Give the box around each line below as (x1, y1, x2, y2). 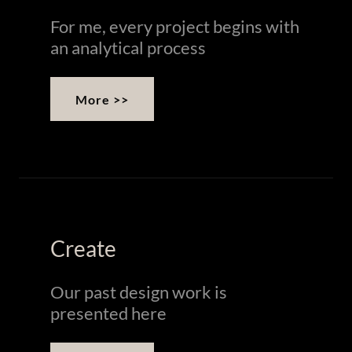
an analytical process (50, 37, 206, 59)
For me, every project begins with (50, 16, 299, 38)
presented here (50, 302, 167, 324)
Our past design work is (50, 281, 227, 303)
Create (50, 235, 116, 262)
